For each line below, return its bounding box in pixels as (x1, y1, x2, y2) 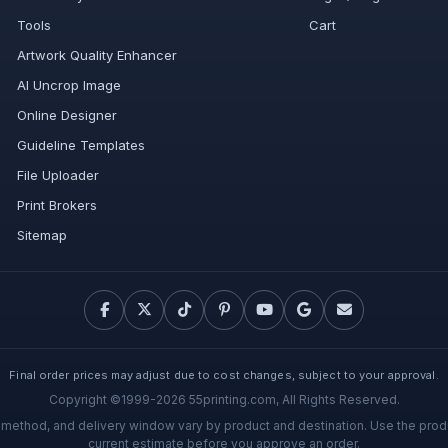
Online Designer (17, 106, 118, 123)
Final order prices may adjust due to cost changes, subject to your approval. (9, 367, 439, 382)
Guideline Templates (17, 136, 146, 153)
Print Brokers (17, 196, 98, 213)
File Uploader (17, 166, 100, 183)
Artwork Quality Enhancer (17, 46, 178, 63)
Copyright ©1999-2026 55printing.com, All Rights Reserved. (48, 391, 400, 407)
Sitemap (17, 226, 68, 243)
